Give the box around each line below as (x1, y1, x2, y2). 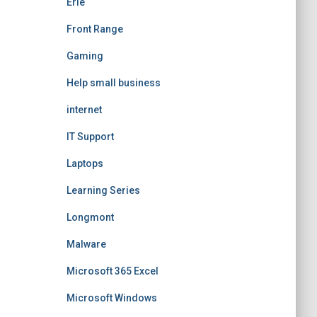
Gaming (66, 50, 103, 62)
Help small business (66, 77, 161, 88)
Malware (66, 238, 106, 250)
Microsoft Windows (66, 292, 157, 304)
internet (66, 104, 102, 115)
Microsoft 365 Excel (66, 265, 158, 277)
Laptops (66, 158, 103, 169)
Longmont (66, 212, 114, 223)
